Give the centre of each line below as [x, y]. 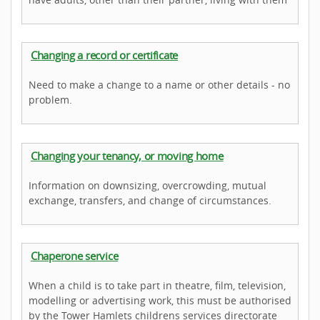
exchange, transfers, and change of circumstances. [150, 200]
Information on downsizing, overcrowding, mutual [147, 185]
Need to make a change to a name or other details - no [159, 85]
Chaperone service [75, 255]
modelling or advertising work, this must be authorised [160, 300]
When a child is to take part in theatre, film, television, [157, 285]
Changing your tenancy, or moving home [127, 155]
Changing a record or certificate [105, 55]
